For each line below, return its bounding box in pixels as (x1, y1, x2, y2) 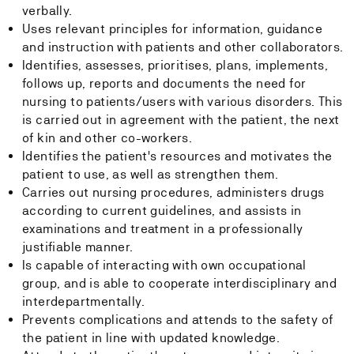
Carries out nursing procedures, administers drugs (22, 185, 325, 200)
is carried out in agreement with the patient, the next (22, 112, 340, 127)
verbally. (22, 3, 73, 18)
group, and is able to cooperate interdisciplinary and (22, 276, 337, 291)
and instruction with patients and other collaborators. (22, 40, 344, 55)
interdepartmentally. (22, 294, 145, 309)
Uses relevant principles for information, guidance (22, 21, 322, 36)
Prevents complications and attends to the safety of (22, 312, 333, 327)
